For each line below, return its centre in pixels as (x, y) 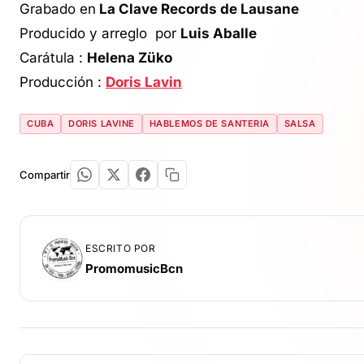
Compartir (45, 174)
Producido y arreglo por (100, 33)
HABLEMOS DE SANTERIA (209, 123)
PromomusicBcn (134, 269)
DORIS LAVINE (102, 123)
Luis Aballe (219, 33)
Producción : (63, 82)
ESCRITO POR (121, 249)
